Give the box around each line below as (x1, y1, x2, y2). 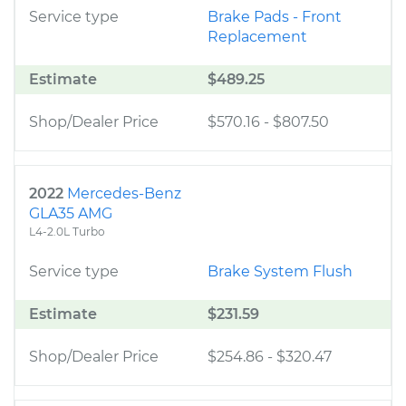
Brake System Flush (208, 263, 353, 280)
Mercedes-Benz (67, 185, 181, 202)
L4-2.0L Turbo (29, 225, 105, 238)
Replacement (208, 28, 307, 45)
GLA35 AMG (29, 205, 112, 222)
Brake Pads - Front (208, 8, 342, 25)
